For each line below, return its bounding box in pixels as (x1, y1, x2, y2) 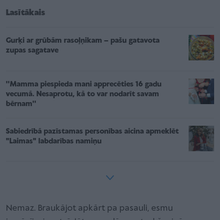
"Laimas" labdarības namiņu (6, 137, 102, 145)
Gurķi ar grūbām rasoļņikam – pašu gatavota (6, 36, 160, 45)
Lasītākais (6, 8, 45, 18)
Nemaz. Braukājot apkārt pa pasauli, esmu (6, 203, 173, 213)
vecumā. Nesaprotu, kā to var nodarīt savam (6, 90, 159, 98)
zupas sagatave (6, 46, 58, 55)
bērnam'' (6, 100, 36, 108)
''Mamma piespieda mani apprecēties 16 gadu (6, 80, 162, 88)
